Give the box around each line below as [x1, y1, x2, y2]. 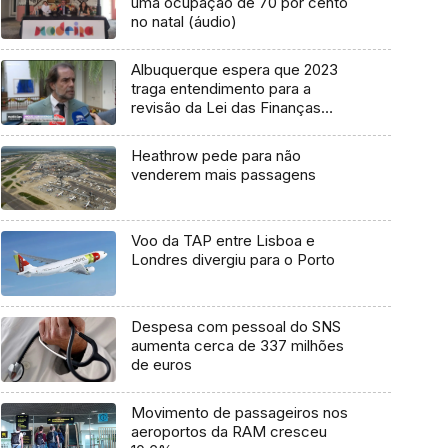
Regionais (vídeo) [130, 117, 252, 136]
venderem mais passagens [130, 164, 316, 184]
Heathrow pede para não [130, 145, 301, 165]
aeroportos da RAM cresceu [130, 421, 327, 441]
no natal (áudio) [130, 12, 237, 32]
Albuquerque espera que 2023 [130, 60, 338, 79]
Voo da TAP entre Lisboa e [130, 231, 315, 251]
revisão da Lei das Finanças [130, 98, 321, 117]
